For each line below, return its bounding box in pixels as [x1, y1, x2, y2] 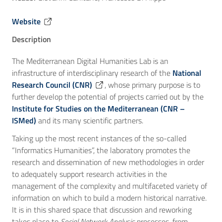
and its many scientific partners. [36, 114, 143, 126]
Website [12, 15, 41, 27]
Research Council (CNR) [12, 79, 92, 91]
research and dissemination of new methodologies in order [12, 156, 204, 168]
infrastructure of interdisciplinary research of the [12, 67, 172, 79]
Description [12, 33, 51, 45]
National [172, 67, 201, 79]
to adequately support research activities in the [12, 168, 167, 180]
